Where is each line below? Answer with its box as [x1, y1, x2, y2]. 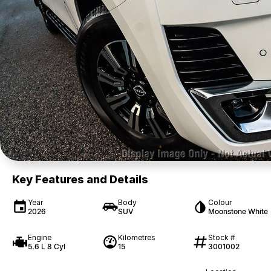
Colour [207, 198, 232, 207]
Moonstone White [207, 207, 268, 216]
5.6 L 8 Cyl [28, 241, 65, 251]
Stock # [207, 232, 235, 242]
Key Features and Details [12, 173, 148, 186]
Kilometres [117, 232, 155, 242]
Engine [28, 232, 51, 242]
